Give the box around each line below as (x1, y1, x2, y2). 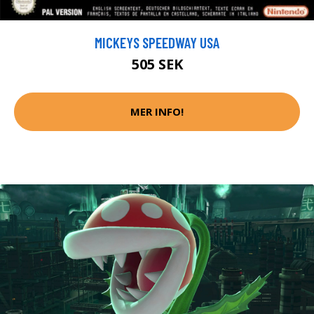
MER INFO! (130, 104, 184, 119)
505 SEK (131, 54, 183, 74)
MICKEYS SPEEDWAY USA (95, 33, 219, 51)
